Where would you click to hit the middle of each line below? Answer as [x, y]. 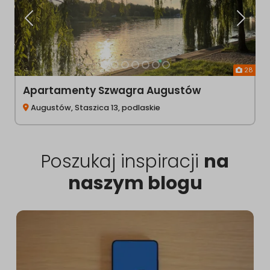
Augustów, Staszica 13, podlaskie [96, 108]
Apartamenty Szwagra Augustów [112, 91]
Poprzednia [49, 22]
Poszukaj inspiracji [122, 162]
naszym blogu [135, 184]
